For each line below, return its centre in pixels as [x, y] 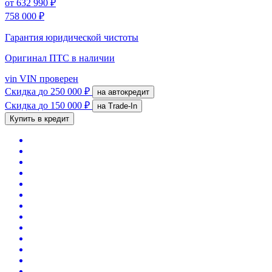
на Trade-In [123, 106]
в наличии [93, 58]
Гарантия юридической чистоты [72, 37]
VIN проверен [48, 78]
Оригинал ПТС [38, 58]
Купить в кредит [39, 118]
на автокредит [129, 92]
